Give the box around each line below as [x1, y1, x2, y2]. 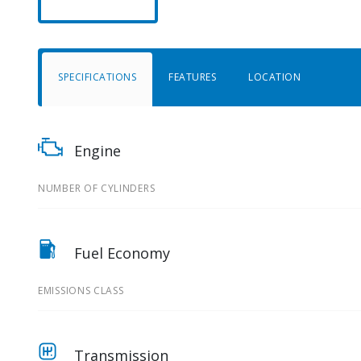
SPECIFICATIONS [58, 70, 136, 85]
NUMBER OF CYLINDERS [38, 181, 156, 196]
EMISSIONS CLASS [38, 284, 124, 298]
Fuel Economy [74, 243, 170, 263]
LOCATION [248, 70, 301, 85]
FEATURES [168, 70, 216, 85]
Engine [74, 141, 121, 161]
